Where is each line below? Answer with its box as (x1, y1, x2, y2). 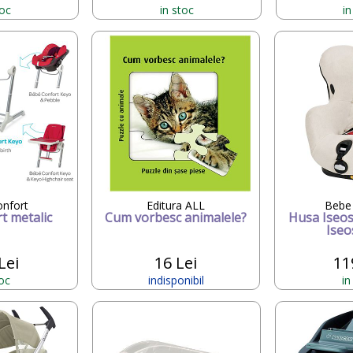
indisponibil (147, 272, 204, 288)
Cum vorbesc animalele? (105, 208, 247, 226)
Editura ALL (147, 197, 206, 213)
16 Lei (154, 251, 198, 273)
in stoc (160, 2, 195, 17)
